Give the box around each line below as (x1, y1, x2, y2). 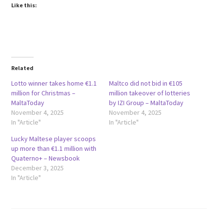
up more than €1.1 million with (11, 144, 96, 153)
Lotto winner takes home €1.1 (11, 79, 97, 88)
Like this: (11, 1, 37, 9)
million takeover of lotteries (109, 89, 190, 98)
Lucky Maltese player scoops (11, 134, 96, 144)
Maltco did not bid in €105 (109, 79, 182, 88)
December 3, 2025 (11, 163, 64, 173)
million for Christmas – (11, 89, 75, 98)
